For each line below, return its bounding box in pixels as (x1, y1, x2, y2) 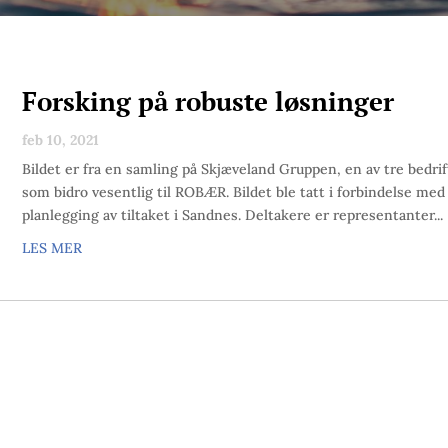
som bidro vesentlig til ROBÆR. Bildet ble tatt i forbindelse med (21, 182, 445, 201)
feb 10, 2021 (21, 130, 99, 149)
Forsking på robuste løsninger (21, 83, 394, 118)
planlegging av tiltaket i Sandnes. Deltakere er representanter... (21, 205, 443, 224)
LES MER (21, 238, 82, 257)
